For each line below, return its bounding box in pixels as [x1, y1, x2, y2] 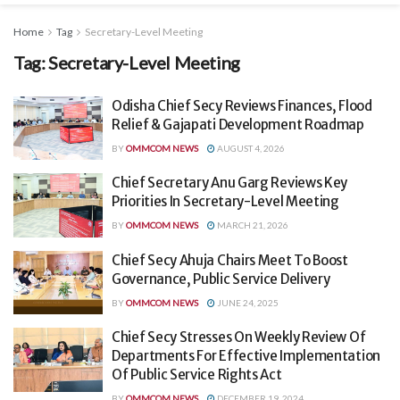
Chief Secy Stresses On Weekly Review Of [112, 329, 366, 346]
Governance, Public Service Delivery [112, 270, 330, 287]
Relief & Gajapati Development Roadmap [112, 115, 364, 133]
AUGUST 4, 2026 [215, 142, 285, 154]
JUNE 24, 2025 [215, 296, 279, 308]
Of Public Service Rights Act [112, 366, 282, 384]
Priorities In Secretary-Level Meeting [112, 193, 339, 211]
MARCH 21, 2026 [215, 220, 288, 231]
